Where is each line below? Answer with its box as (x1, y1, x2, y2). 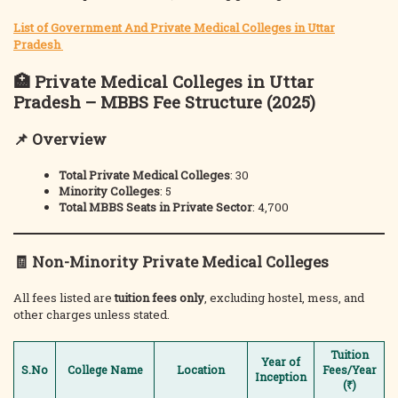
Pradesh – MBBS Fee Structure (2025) (13, 91, 315, 113)
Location (177, 362, 225, 377)
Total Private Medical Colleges (59, 167, 231, 183)
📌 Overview (13, 129, 107, 149)
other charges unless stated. (13, 306, 170, 322)
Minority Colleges (59, 183, 161, 199)
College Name (67, 362, 143, 377)
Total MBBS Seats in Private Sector (59, 199, 253, 215)
